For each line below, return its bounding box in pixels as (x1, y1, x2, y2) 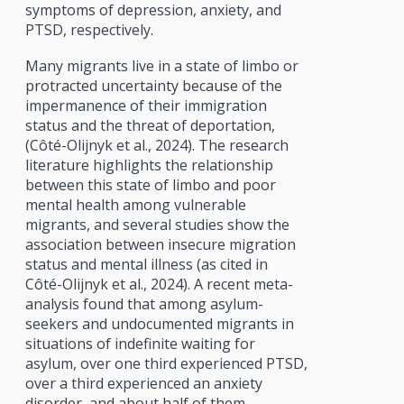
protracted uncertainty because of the (24, 75, 282, 96)
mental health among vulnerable (24, 194, 246, 215)
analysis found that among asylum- (24, 293, 263, 314)
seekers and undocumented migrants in (24, 313, 294, 334)
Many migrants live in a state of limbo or (24, 55, 298, 76)
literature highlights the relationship (24, 154, 273, 175)
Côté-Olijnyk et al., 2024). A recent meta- (24, 273, 293, 294)
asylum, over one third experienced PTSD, (24, 353, 308, 373)
